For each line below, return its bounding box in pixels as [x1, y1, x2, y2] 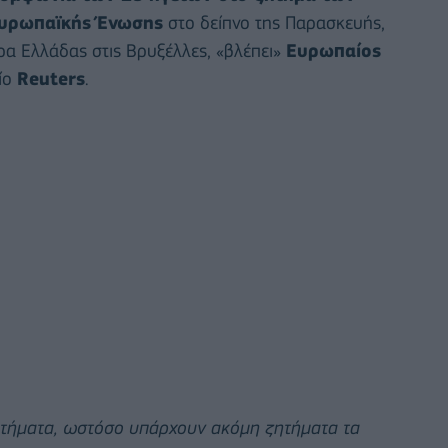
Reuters [17, 68, 85, 90]
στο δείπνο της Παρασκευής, [163, 12, 385, 34]
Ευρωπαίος [286, 40, 381, 62]
